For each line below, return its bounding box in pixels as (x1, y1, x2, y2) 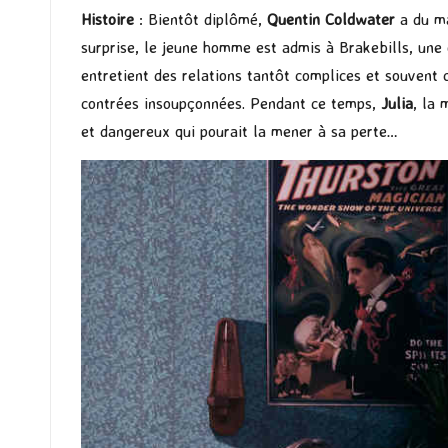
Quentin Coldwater (267, 8, 395, 29)
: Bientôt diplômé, (134, 8, 267, 29)
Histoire (81, 8, 134, 29)
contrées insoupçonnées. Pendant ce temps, (81, 92, 381, 113)
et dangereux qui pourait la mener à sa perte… (81, 120, 398, 141)
